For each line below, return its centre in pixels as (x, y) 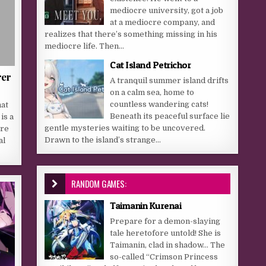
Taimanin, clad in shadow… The (168, 245)
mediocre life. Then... (85, 46)
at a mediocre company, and (163, 22)
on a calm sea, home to (152, 92)
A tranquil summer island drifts (170, 80)
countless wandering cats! (159, 104)
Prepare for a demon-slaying (165, 221)
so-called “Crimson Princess (164, 257)
